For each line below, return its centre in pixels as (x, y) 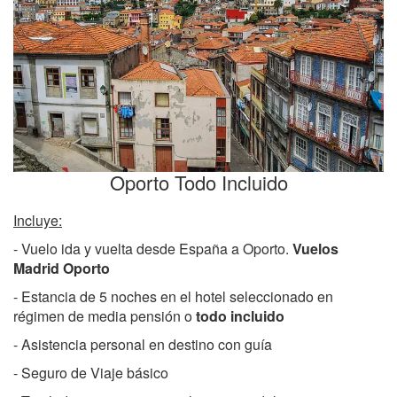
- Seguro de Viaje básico (91, 372)
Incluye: (38, 220)
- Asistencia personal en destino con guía (143, 344)
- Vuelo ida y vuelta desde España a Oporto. (153, 248)
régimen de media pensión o (105, 315)
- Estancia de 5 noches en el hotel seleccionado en (173, 296)
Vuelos (315, 248)
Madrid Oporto (62, 268)
